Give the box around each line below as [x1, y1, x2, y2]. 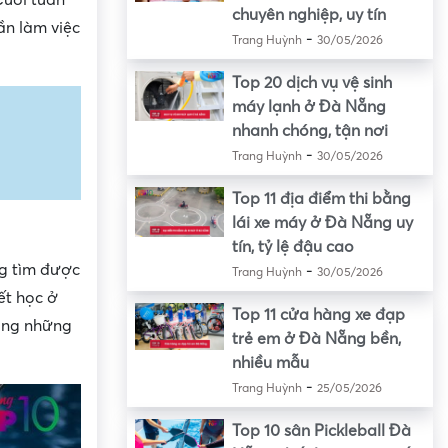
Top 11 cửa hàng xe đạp [231, 306, 405, 325]
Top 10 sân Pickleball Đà [231, 422, 411, 441]
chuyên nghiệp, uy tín [231, 6, 386, 25]
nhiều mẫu [231, 354, 309, 373]
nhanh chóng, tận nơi [231, 122, 388, 141]
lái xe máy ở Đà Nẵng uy [231, 214, 413, 233]
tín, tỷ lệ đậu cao [231, 238, 354, 257]
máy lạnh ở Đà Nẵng [231, 98, 386, 117]
